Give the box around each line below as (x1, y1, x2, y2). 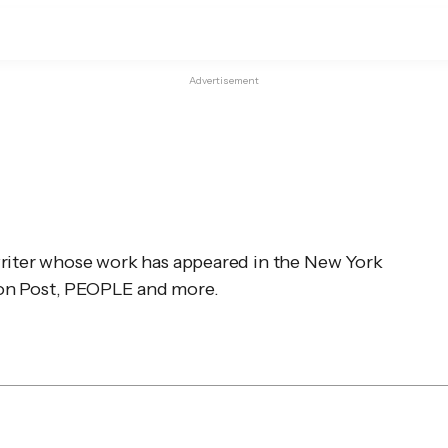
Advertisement (189, 74, 259, 87)
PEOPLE (64, 277, 134, 300)
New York (303, 250, 383, 273)
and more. (133, 277, 219, 300)
